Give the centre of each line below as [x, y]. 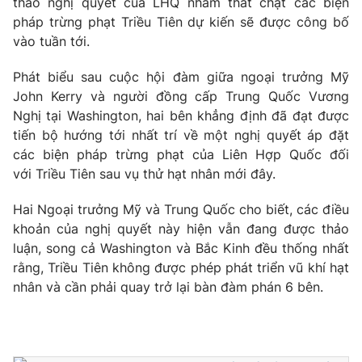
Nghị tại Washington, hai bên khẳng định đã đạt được [181, 116]
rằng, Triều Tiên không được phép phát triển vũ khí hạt [181, 267]
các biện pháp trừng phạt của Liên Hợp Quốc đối [181, 154]
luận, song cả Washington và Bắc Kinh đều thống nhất [181, 248]
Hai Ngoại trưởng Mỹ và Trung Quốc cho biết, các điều [181, 209]
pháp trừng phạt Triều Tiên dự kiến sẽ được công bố [181, 22]
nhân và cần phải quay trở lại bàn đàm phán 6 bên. [168, 287]
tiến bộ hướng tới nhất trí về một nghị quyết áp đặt [181, 135]
